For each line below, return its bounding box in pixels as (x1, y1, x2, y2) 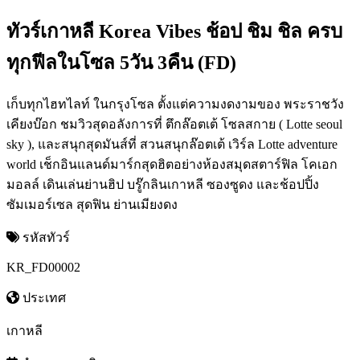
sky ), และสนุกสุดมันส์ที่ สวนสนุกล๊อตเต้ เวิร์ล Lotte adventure (6, 137, 337, 151)
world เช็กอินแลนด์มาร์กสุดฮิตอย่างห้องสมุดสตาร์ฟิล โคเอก (6, 157, 337, 171)
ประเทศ (19, 290, 66, 305)
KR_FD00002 (6, 260, 80, 274)
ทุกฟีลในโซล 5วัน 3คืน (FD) (6, 51, 236, 73)
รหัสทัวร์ (19, 230, 70, 244)
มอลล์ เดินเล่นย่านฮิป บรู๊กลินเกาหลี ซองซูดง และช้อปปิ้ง (6, 177, 319, 191)
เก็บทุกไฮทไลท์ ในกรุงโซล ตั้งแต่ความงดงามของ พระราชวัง (6, 96, 344, 111)
